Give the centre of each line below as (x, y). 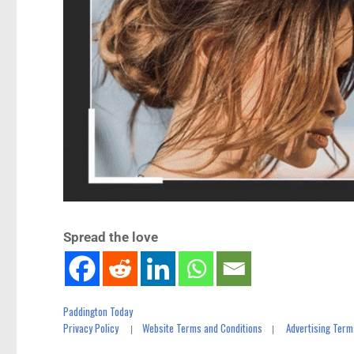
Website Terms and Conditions (203, 328)
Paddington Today (98, 312)
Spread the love (111, 237)
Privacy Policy (91, 328)
